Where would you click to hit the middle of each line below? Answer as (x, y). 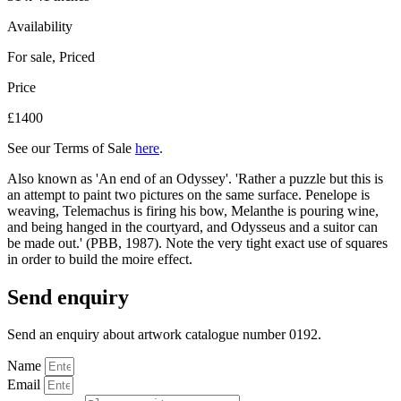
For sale (30, 56)
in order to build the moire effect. (100, 259)
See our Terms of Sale (71, 148)
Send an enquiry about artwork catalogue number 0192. (164, 335)
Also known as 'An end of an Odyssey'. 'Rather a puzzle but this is (195, 178)
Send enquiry (68, 297)
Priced (77, 56)
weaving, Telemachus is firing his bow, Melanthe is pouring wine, (193, 210)
